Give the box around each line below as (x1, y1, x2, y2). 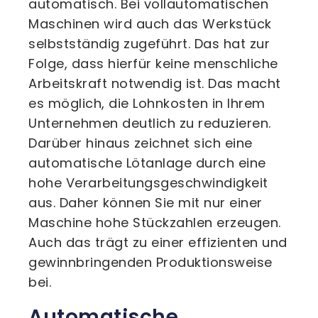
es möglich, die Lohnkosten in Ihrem (28, 94, 265, 112)
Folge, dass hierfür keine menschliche (28, 55, 278, 72)
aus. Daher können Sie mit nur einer (28, 194, 263, 212)
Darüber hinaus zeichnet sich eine (28, 134, 253, 152)
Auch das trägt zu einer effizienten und (28, 234, 287, 251)
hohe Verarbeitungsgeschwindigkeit (28, 174, 268, 192)
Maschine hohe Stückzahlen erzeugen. (28, 214, 281, 231)
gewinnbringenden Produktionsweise (28, 253, 273, 271)
